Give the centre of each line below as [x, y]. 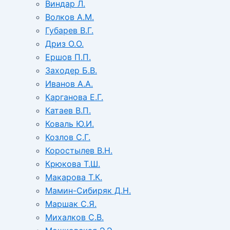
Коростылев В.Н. [79, 151]
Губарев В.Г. [69, 31]
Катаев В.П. [68, 111]
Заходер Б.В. [71, 71]
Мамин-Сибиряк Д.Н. [88, 191]
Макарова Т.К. [74, 177]
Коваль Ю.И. [70, 124]
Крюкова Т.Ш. [73, 164]
